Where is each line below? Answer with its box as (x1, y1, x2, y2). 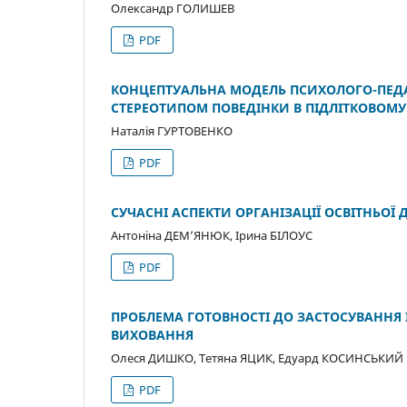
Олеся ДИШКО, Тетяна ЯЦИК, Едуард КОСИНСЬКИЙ (111, 349, 403, 366)
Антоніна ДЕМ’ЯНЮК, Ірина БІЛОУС (111, 226, 313, 243)
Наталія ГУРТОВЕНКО (111, 122, 233, 139)
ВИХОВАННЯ (111, 325, 194, 343)
